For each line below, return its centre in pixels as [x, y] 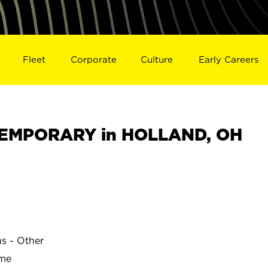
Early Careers [229, 59]
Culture [157, 59]
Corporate [93, 59]
